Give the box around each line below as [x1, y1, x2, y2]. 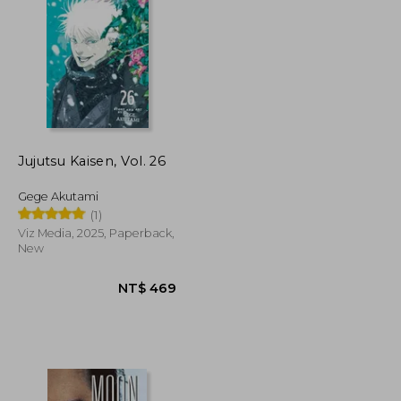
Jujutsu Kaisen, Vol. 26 [18, 152, 166, 169]
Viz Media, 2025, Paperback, [18, 226, 175, 240]
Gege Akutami [18, 189, 99, 203]
